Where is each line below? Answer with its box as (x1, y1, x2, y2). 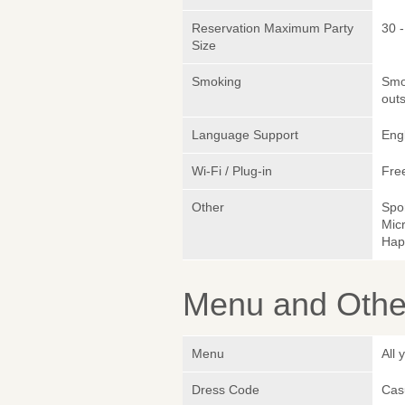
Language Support (192, 127, 298, 143)
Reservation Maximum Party (192, 21, 353, 36)
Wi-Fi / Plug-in (192, 164, 272, 179)
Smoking (192, 74, 241, 89)
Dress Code (192, 382, 259, 398)
